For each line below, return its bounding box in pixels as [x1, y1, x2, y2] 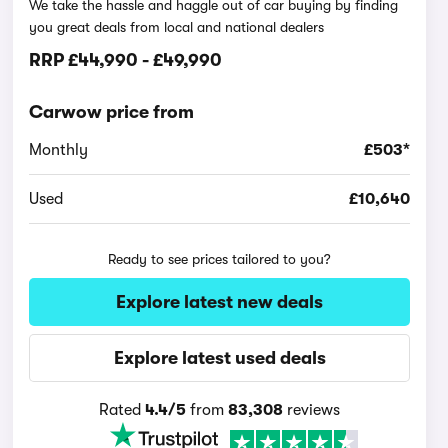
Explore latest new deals [116, 292, 324, 312]
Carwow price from [29, 102, 195, 122]
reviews [283, 401, 341, 419]
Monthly [29, 141, 89, 159]
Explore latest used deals [113, 348, 326, 368]
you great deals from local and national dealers [29, 19, 325, 35]
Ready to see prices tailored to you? [108, 251, 332, 267]
